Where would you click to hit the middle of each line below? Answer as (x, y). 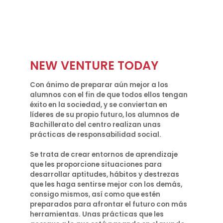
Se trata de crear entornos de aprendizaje (104, 155)
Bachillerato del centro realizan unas (95, 125)
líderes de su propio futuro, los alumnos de (105, 115)
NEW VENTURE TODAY (94, 65)
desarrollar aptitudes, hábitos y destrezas (105, 174)
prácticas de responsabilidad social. (96, 135)
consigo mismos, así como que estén (95, 194)
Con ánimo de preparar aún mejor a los (99, 85)
